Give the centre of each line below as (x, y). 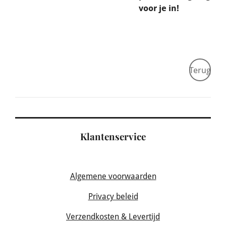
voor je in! (159, 8)
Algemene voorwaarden (113, 176)
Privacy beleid (113, 196)
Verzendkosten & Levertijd (113, 216)
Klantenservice (113, 136)
